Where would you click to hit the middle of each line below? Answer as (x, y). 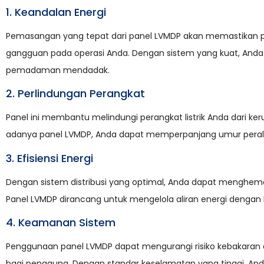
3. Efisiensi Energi (49, 158)
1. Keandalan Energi (56, 12)
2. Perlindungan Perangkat (75, 94)
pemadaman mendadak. (58, 70)
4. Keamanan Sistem (61, 222)
